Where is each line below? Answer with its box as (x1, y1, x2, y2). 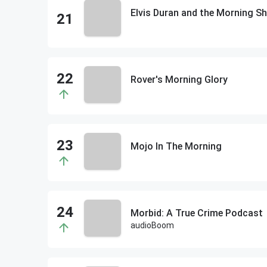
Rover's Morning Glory (130, 74, 228, 85)
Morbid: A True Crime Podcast (130, 207, 263, 219)
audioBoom (130, 221, 174, 230)
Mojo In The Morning (130, 141, 222, 152)
